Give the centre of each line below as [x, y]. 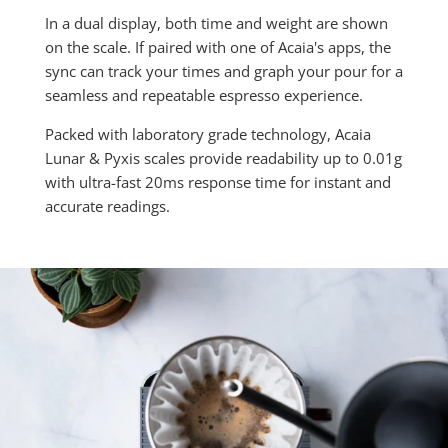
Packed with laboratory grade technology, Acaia [207, 133]
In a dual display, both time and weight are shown [216, 22]
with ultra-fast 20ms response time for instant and [217, 181]
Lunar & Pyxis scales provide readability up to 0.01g [223, 157]
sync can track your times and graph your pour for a [223, 70]
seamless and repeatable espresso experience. [203, 94]
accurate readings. [107, 205]
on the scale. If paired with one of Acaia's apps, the [217, 46]
